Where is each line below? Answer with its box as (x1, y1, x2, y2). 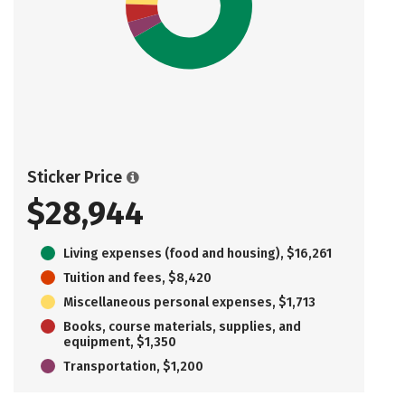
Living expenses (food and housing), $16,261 (63, 245, 332, 261)
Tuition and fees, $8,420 (63, 269, 212, 286)
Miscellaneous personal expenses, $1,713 (63, 294, 316, 310)
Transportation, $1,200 (63, 358, 203, 374)
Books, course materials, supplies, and (63, 318, 301, 334)
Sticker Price (27, 166, 122, 187)
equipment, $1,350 (63, 334, 176, 350)
